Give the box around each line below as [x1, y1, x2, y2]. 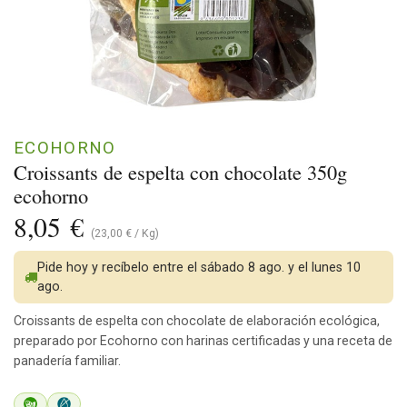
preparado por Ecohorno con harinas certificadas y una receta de [14, 333, 392, 348]
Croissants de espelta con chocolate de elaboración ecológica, [14, 313, 380, 328]
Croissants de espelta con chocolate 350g [14, 157, 347, 185]
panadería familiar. [14, 352, 121, 368]
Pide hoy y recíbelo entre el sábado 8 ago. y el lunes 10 [37, 259, 361, 275]
